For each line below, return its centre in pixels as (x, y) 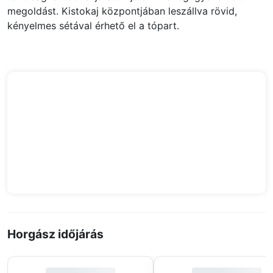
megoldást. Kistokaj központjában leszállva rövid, (122, 11)
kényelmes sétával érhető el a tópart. (95, 25)
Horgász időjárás (55, 234)
